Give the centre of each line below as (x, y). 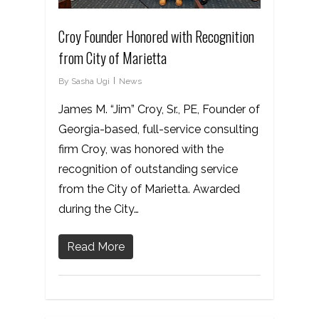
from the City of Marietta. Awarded (149, 189)
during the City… (99, 209)
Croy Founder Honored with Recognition (156, 36)
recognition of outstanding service (148, 169)
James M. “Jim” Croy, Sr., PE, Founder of (159, 109)
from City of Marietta (113, 57)
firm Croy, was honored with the (141, 149)
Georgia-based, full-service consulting (158, 129)
